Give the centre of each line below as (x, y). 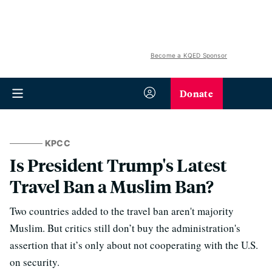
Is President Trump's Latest (118, 165)
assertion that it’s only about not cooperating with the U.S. (134, 245)
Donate (196, 93)
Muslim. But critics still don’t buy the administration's (125, 228)
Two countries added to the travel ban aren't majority (122, 211)
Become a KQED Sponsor (189, 55)
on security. (35, 262)
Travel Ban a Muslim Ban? (112, 186)
